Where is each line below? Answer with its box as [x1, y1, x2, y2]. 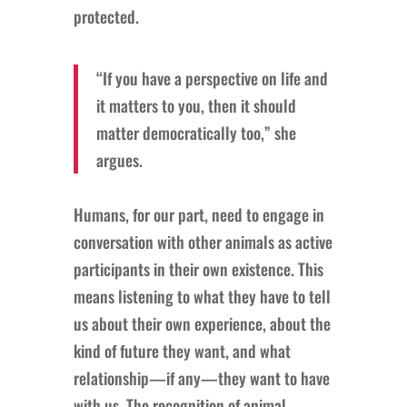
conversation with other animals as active [73, 229, 333, 253]
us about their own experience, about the [73, 311, 331, 335]
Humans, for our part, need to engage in [73, 202, 324, 226]
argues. [95, 147, 143, 172]
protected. [73, 4, 139, 28]
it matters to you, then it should [95, 93, 296, 117]
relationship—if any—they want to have [73, 365, 330, 390]
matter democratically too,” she [95, 120, 296, 144]
